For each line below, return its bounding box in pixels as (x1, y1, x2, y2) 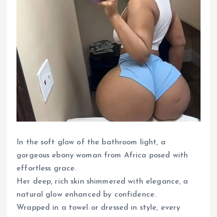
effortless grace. (16, 164, 77, 172)
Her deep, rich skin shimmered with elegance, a (16, 177, 188, 186)
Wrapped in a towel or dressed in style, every (16, 203, 181, 212)
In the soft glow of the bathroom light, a (16, 138, 166, 146)
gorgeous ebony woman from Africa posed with (16, 151, 188, 159)
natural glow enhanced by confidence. (16, 190, 156, 199)
